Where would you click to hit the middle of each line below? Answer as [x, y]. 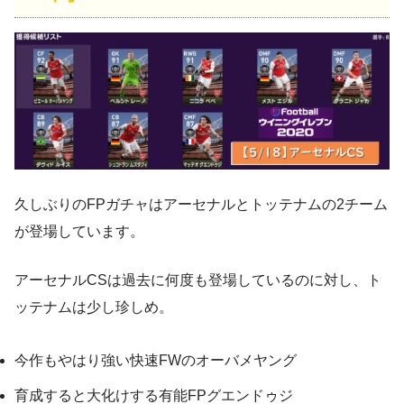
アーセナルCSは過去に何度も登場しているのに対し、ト [198, 280]
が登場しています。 [79, 232]
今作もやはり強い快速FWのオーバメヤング [156, 361]
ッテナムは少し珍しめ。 [94, 308]
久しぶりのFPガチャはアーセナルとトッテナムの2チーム [201, 205]
